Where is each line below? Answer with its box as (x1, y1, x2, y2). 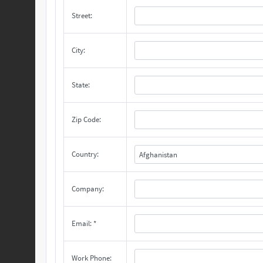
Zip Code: (72, 114, 101, 124)
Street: (72, 11, 92, 21)
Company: (72, 184, 104, 194)
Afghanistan (139, 149, 177, 160)
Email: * (72, 218, 96, 228)
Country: (72, 149, 99, 159)
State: (72, 80, 90, 90)
